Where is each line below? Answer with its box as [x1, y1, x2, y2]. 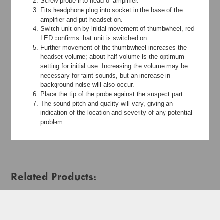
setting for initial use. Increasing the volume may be [40, 62, 188, 70]
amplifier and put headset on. [40, 16, 123, 24]
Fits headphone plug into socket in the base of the [40, 6, 183, 14]
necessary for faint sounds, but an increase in [40, 72, 171, 80]
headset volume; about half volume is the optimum [40, 53, 185, 61]
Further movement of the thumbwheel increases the [40, 44, 187, 52]
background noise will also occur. [40, 81, 135, 89]
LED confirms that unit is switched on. [40, 34, 149, 42]
